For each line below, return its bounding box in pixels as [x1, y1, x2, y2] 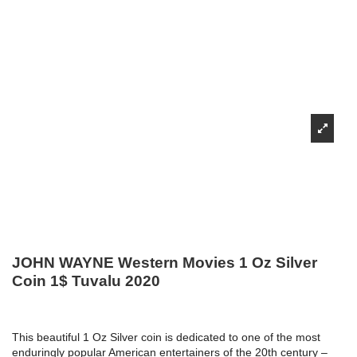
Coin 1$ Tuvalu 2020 [12, 272, 160, 289]
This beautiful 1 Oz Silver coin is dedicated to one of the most [12, 331, 320, 344]
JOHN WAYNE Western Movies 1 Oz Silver [12, 253, 317, 271]
